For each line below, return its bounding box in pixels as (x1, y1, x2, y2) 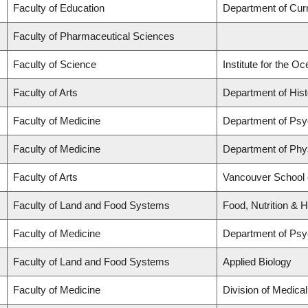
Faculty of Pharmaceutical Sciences (13, 30, 175, 43)
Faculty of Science (13, 58, 96, 71)
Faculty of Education (13, 2, 104, 14)
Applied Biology (223, 256, 291, 268)
